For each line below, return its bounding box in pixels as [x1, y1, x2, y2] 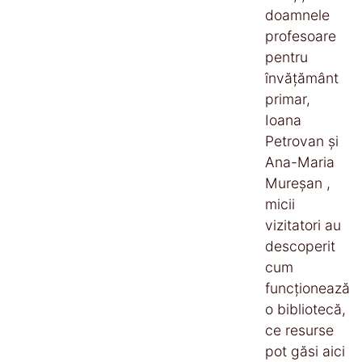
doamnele [265, 6, 330, 23]
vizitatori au [265, 216, 341, 234]
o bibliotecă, [265, 300, 346, 318]
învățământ [265, 69, 339, 86]
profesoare [265, 27, 336, 44]
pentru [265, 48, 308, 65]
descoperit [265, 237, 335, 255]
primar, [265, 90, 310, 107]
